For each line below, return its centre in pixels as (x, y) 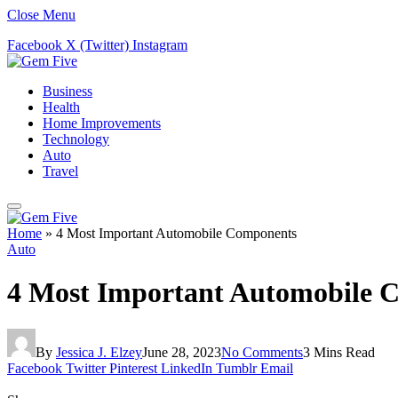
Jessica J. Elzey (99, 352)
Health (61, 107)
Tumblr (236, 368)
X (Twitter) (97, 45)
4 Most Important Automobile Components (176, 233)
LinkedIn (187, 368)
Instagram (160, 45)
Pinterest (133, 368)
